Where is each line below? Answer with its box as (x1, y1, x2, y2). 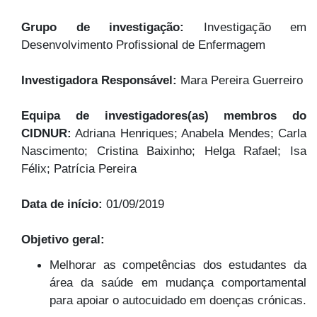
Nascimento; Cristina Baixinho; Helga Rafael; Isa (21, 144, 306, 158)
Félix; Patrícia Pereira (21, 161, 137, 176)
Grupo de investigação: (21, 20, 204, 35)
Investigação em (203, 20, 306, 35)
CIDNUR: (21, 126, 71, 141)
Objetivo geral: (21, 232, 105, 247)
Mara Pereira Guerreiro (180, 73, 303, 88)
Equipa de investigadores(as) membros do (21, 108, 306, 123)
